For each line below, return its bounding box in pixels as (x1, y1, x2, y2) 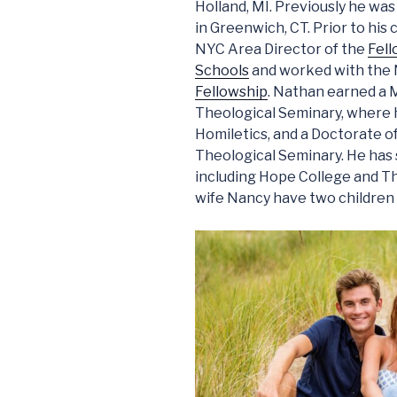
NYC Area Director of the (195, 41, 368, 58)
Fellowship (195, 83, 268, 101)
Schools (195, 62, 249, 80)
